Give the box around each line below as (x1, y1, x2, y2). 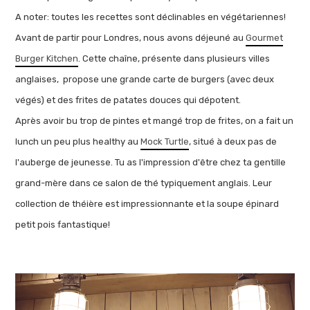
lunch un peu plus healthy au (15, 136, 141, 147)
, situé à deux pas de (189, 136, 277, 147)
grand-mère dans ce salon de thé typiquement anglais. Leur (15, 178, 273, 189)
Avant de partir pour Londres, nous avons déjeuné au (15, 33, 246, 44)
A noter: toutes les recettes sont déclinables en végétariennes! (15, 12, 289, 23)
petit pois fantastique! (15, 219, 111, 230)
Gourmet (246, 33, 284, 44)
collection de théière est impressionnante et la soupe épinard (15, 199, 280, 210)
